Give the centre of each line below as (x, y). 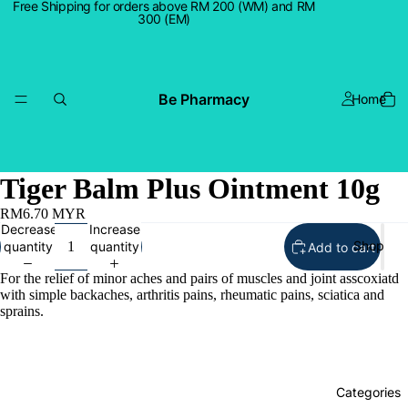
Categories (368, 392)
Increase (114, 229)
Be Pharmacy (204, 99)
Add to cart (342, 247)
